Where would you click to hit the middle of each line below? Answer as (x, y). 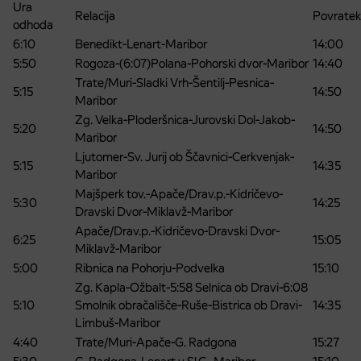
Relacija (95, 16)
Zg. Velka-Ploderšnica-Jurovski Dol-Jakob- (185, 120)
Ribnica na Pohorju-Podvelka (150, 268)
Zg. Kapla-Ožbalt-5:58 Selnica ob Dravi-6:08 (191, 288)
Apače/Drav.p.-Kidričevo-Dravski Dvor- (177, 231)
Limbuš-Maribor (118, 323)
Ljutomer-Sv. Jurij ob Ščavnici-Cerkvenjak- (185, 157)
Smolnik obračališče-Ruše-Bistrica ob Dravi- (189, 305)
